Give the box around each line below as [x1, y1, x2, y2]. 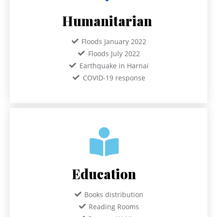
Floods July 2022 [88, 48, 140, 58]
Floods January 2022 [81, 36, 147, 46]
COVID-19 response [82, 73, 145, 82]
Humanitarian [62, 12, 153, 30]
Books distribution [84, 189, 144, 199]
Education [72, 165, 137, 183]
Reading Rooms [89, 201, 139, 211]
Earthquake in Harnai [79, 61, 149, 70]
